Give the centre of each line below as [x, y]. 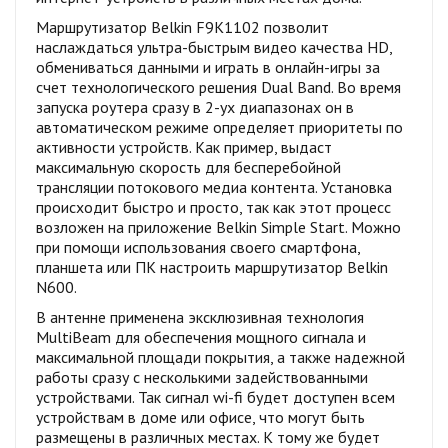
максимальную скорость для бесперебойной [188, 166]
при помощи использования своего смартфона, [198, 246]
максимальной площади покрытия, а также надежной [220, 356]
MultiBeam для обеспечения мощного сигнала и [201, 336]
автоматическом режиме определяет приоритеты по [219, 126]
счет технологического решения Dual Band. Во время [218, 86]
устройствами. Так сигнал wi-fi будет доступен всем [215, 396]
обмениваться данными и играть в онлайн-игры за [208, 66]
